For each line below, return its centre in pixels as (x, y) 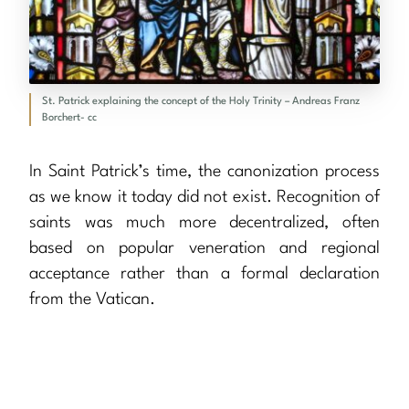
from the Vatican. (92, 300)
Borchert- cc (69, 118)
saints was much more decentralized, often (204, 223)
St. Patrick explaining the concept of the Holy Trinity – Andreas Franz (201, 102)
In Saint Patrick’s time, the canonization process (204, 172)
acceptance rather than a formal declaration (204, 274)
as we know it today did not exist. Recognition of (204, 198)
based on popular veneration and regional (204, 249)
